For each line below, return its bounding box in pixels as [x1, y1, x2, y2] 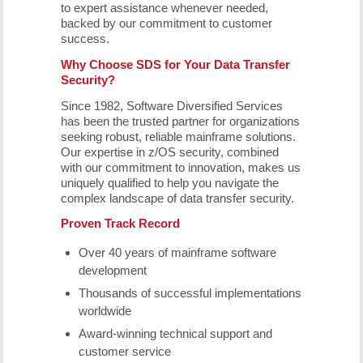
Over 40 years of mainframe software [78, 246, 276, 259]
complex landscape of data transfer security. [60, 190, 294, 205]
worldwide [78, 304, 131, 318]
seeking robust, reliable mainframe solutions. [60, 129, 296, 143]
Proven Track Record [60, 216, 180, 231]
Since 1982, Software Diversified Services [60, 98, 283, 113]
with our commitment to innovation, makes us [60, 160, 301, 174]
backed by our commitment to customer [60, 16, 272, 30]
